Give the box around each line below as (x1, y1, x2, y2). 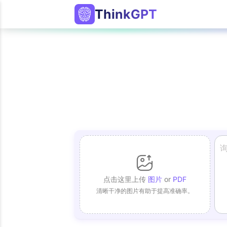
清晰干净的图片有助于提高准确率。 (96, 186, 194, 195)
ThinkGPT (95, 7, 157, 22)
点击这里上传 (103, 174, 148, 183)
